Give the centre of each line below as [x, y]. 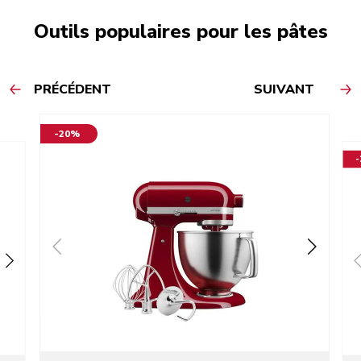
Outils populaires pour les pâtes [180, 32]
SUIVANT [284, 90]
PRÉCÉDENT [73, 90]
